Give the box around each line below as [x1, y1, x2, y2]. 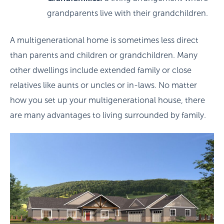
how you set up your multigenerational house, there [10, 96, 205, 105]
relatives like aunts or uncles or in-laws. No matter [10, 81, 197, 90]
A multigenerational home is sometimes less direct [10, 36, 198, 45]
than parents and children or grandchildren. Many [10, 51, 197, 60]
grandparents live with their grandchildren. [46, 8, 208, 17]
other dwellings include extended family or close [10, 66, 191, 75]
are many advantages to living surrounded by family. [10, 111, 208, 120]
